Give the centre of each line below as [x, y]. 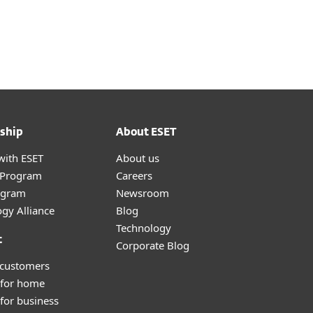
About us [138, 158]
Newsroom [143, 193]
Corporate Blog [153, 245]
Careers [134, 175]
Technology [144, 228]
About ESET [146, 132]
